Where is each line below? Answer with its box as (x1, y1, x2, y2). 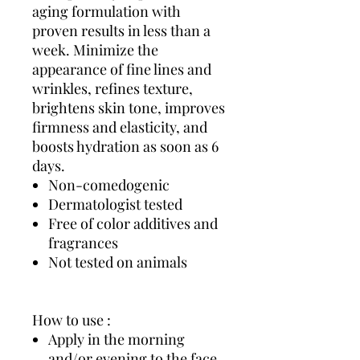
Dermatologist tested (48, 194, 182, 214)
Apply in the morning (48, 329, 185, 349)
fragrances (48, 232, 118, 252)
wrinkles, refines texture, (32, 78, 193, 98)
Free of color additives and (48, 213, 218, 233)
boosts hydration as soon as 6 (32, 136, 219, 156)
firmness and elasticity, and (32, 117, 207, 137)
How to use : (32, 309, 114, 329)
